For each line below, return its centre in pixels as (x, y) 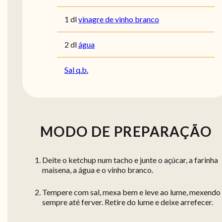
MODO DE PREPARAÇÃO (126, 132)
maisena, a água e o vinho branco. (98, 170)
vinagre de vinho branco (119, 19)
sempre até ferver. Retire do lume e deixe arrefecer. (128, 202)
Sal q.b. (76, 70)
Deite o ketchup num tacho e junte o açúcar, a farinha (130, 160)
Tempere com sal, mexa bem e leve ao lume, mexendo (131, 192)
